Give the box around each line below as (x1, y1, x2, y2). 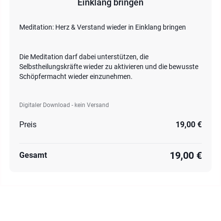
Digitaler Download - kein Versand (19, 102, 109, 109)
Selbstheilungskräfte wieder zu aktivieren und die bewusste (19, 63, 198, 71)
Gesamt (19, 150, 47, 160)
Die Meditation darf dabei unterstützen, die (19, 53, 148, 61)
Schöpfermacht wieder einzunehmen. (19, 73, 134, 80)
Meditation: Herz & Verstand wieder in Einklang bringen (19, 23, 186, 31)
